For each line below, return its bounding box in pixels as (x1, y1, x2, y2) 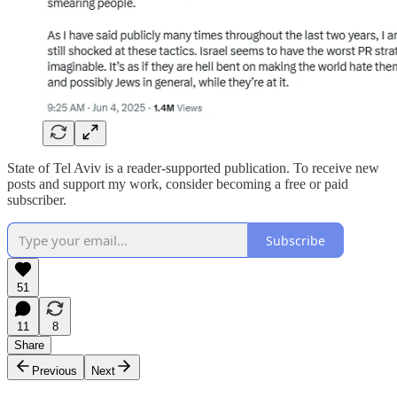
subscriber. (7, 192, 66, 208)
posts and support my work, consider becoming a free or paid (7, 176, 348, 192)
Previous (32, 364, 77, 378)
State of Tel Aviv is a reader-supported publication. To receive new (7, 160, 379, 176)
